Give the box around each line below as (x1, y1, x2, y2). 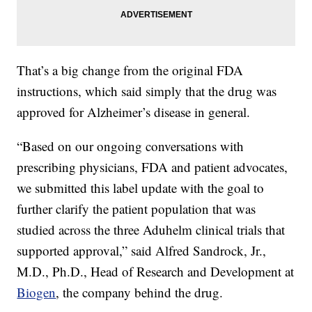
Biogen (17, 283, 56, 302)
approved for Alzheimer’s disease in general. (17, 103, 251, 121)
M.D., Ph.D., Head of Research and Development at (17, 263, 295, 281)
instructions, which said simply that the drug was (17, 82, 277, 100)
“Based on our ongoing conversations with (17, 137, 244, 155)
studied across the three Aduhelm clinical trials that (17, 221, 286, 239)
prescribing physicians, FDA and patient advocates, (17, 158, 288, 176)
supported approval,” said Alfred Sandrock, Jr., (17, 242, 267, 260)
